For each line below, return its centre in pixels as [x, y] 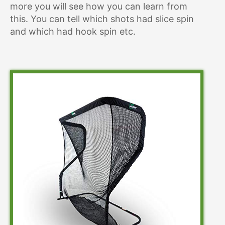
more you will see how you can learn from [99, 6]
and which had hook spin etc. [73, 31]
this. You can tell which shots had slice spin [102, 19]
